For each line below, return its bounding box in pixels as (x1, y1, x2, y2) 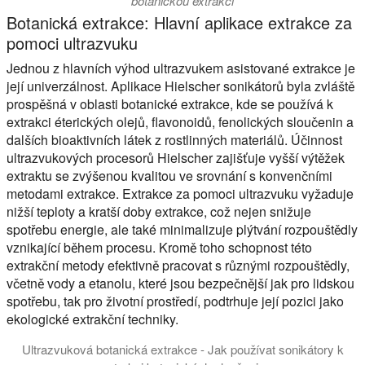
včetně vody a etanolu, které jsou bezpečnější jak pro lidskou (7, 273, 354, 292)
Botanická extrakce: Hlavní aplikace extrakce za (7, 10, 352, 34)
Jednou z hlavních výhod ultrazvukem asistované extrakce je (7, 58, 355, 77)
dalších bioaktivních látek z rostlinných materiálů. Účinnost (7, 130, 342, 149)
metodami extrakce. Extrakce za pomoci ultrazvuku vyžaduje (7, 183, 354, 203)
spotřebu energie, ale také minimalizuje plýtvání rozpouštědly (7, 219, 358, 239)
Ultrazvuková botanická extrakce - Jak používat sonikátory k (21, 341, 344, 358)
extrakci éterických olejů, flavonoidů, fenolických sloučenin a (7, 112, 354, 131)
